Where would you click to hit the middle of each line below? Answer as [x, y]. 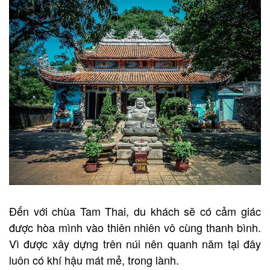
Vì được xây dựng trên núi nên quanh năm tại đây [135, 243]
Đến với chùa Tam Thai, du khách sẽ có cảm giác [135, 211]
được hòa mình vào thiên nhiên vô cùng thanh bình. [135, 227]
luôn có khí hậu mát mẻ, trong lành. [94, 259]
